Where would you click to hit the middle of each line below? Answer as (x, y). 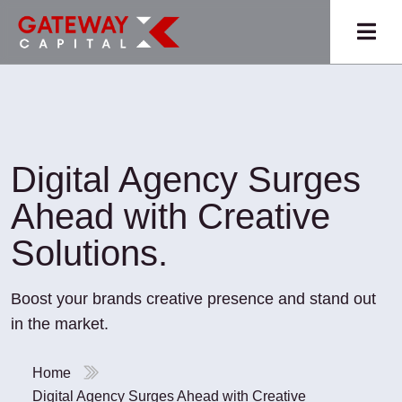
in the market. (60, 324)
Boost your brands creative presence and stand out (193, 299)
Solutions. (89, 253)
